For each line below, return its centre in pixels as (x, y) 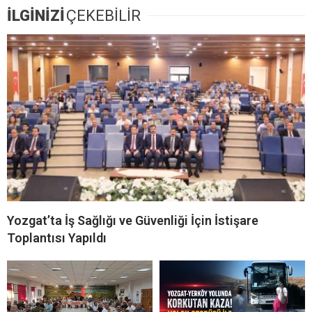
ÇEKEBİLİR (103, 15)
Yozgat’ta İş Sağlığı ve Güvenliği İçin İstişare (133, 221)
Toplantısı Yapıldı (57, 238)
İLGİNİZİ (36, 15)
